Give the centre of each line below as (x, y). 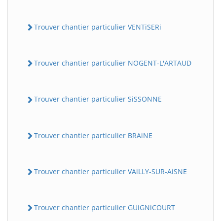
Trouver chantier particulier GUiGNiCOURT (105, 208)
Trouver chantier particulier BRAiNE (93, 135)
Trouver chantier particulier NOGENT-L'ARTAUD (113, 63)
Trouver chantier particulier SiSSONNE (98, 99)
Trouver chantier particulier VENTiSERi (98, 27)
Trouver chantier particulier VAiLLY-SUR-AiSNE (110, 171)
